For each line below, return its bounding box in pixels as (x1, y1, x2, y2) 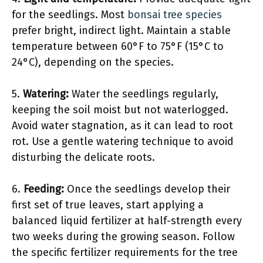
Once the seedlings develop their (64, 183, 230, 195)
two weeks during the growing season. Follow (12, 230, 235, 243)
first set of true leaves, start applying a (12, 198, 204, 211)
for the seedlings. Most (12, 8, 127, 21)
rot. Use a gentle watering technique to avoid (12, 135, 234, 148)
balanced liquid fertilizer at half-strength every (12, 214, 242, 227)
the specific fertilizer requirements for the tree (12, 246, 238, 259)
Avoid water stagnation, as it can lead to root (12, 119, 233, 132)
